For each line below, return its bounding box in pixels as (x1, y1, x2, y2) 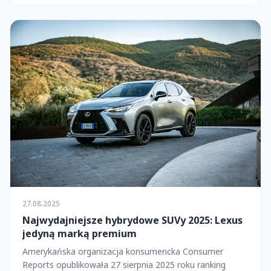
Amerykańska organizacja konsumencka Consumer (22, 245, 223, 257)
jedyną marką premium (22, 226, 137, 240)
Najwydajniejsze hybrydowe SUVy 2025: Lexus (22, 213, 243, 227)
